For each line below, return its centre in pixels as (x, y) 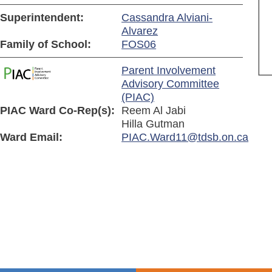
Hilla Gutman (153, 124)
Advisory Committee (171, 84)
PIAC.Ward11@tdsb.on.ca (185, 138)
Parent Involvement (169, 71)
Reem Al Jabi (154, 111)
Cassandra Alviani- (167, 18)
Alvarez (140, 31)
